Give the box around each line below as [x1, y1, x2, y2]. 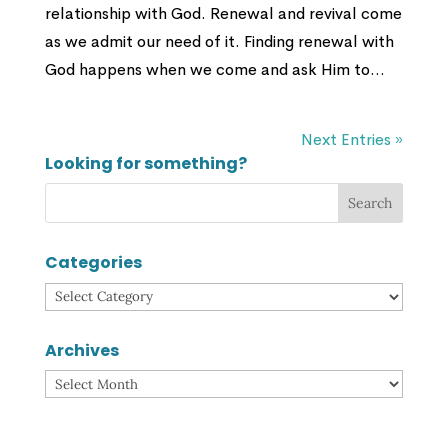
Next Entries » [301, 129, 404, 151]
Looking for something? [44, 152, 247, 176]
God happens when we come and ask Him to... [44, 59, 385, 81]
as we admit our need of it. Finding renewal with [44, 31, 394, 53]
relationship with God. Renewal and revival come [44, 3, 402, 25]
